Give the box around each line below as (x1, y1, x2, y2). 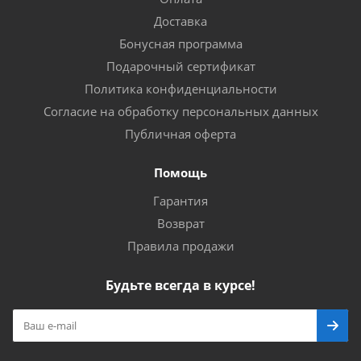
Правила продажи (127, 238, 234, 254)
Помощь (154, 164, 207, 180)
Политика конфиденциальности (84, 81, 277, 97)
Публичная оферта (125, 126, 236, 142)
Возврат (156, 215, 205, 231)
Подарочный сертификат (106, 58, 255, 74)
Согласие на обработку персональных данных (43, 103, 318, 119)
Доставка (154, 13, 207, 29)
